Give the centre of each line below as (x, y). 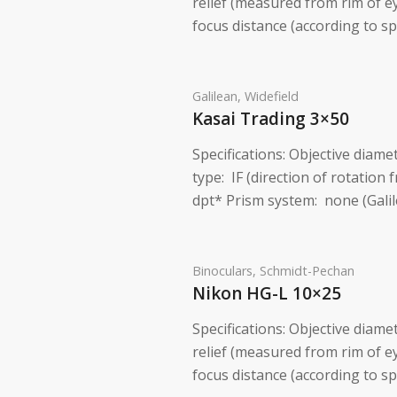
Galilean (215, 97)
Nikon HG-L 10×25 (267, 294)
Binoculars (222, 271)
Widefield (272, 97)
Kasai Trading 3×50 (271, 119)
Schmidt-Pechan (307, 271)
